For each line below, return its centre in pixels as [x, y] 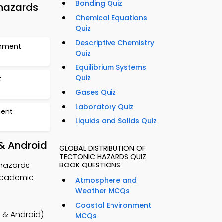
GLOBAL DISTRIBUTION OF [103, 148]
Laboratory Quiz [104, 107]
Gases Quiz [96, 92]
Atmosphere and [106, 181]
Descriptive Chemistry [115, 43]
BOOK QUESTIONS [90, 165]
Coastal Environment [113, 205]
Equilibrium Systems [111, 68]
